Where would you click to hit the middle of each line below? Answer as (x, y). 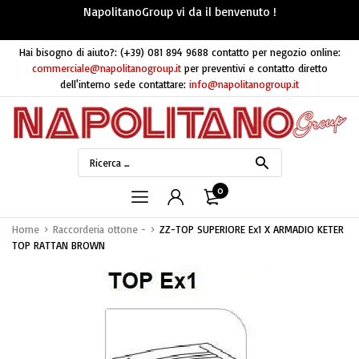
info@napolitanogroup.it (244, 84)
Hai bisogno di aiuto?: (68, 52)
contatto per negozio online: (276, 52)
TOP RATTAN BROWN (58, 245)
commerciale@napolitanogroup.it (106, 68)
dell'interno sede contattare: (123, 84)
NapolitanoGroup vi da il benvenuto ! (179, 12)
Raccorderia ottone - (99, 229)
